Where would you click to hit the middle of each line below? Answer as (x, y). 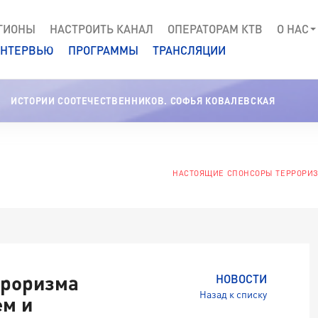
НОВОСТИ (241, 279)
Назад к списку (233, 294)
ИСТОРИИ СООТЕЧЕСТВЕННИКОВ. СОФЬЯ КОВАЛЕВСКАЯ (143, 101)
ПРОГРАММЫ (103, 50)
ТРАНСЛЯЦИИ (189, 50)
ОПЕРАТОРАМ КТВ (215, 28)
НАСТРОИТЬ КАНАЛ (102, 28)
